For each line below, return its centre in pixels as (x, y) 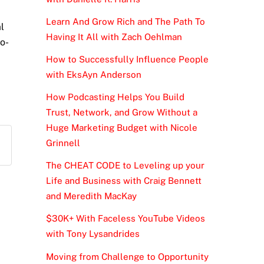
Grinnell (63, 143)
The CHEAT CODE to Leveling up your (125, 166)
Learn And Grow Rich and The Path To (125, 21)
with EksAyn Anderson (93, 74)
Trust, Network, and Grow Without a (121, 113)
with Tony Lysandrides (93, 234)
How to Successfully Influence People (127, 59)
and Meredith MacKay (91, 196)
